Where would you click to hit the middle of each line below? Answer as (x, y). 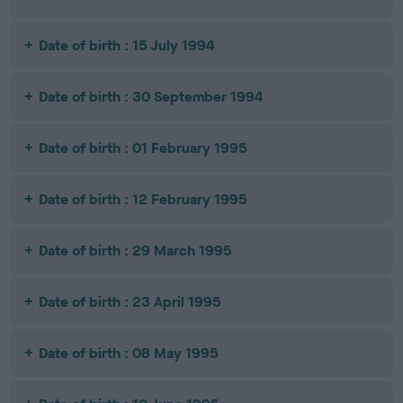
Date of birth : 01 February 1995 (143, 148)
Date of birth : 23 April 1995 (130, 302)
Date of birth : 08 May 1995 (129, 353)
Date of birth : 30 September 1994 (152, 97)
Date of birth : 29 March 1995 (136, 251)
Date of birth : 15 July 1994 (127, 45)
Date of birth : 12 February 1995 (143, 199)
